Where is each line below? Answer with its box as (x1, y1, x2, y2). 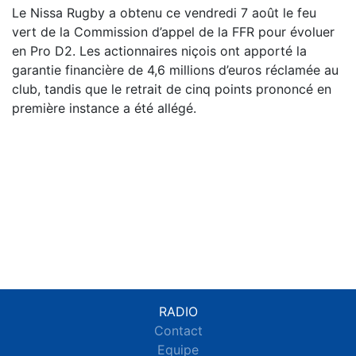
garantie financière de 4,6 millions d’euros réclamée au (12, 61, 339, 78)
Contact (153, 323, 203, 339)
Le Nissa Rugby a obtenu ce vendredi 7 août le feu (12, 4, 316, 21)
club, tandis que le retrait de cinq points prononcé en (12, 80, 331, 97)
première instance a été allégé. (12, 99, 196, 116)
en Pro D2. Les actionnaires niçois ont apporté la (12, 42, 307, 59)
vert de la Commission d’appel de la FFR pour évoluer (12, 23, 335, 40)
